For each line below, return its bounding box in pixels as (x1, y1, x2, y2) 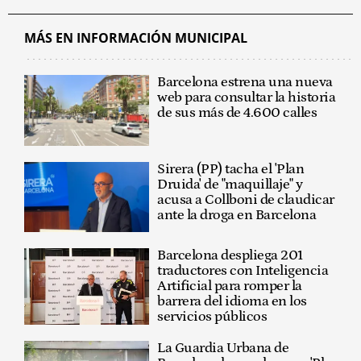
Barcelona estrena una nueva (157, 74, 333, 91)
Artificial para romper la (157, 278, 302, 295)
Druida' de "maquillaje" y (157, 176, 303, 193)
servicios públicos (157, 309, 268, 326)
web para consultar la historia (157, 89, 336, 106)
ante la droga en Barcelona (157, 206, 317, 223)
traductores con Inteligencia (157, 263, 329, 280)
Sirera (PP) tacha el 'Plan (157, 160, 305, 177)
